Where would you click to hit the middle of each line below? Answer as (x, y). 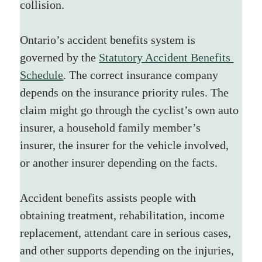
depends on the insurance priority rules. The (126, 92)
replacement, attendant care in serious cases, (127, 232)
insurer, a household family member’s (112, 127)
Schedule (42, 75)
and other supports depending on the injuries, (129, 250)
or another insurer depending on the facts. (119, 162)
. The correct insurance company (142, 75)
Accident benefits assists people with (110, 197)
